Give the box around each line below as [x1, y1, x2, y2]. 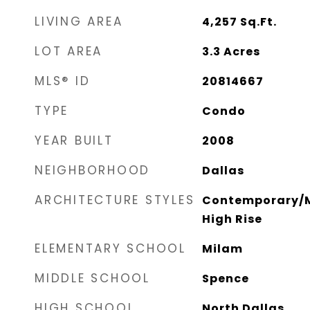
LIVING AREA [35, 13, 123, 30]
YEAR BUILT [35, 132, 113, 149]
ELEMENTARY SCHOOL [35, 240, 186, 257]
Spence [201, 271, 249, 286]
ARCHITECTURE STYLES [35, 192, 195, 208]
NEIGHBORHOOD [35, 162, 150, 179]
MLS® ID [35, 73, 91, 89]
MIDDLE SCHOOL [35, 270, 150, 286]
